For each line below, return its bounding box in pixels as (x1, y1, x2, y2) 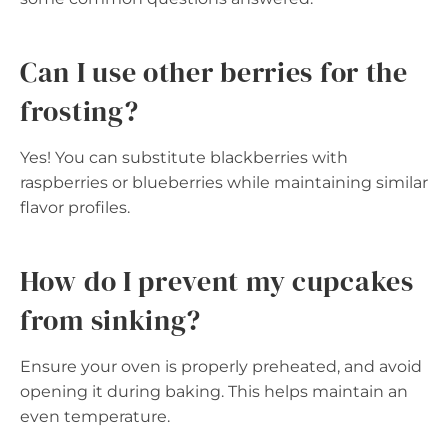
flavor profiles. (20, 198, 130, 217)
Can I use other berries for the (20, 53, 408, 91)
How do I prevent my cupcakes (20, 262, 414, 300)
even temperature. (20, 407, 170, 426)
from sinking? (20, 301, 202, 339)
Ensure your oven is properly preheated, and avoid (20, 357, 422, 376)
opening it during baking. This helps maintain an (20, 382, 408, 401)
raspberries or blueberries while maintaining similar (20, 173, 428, 192)
